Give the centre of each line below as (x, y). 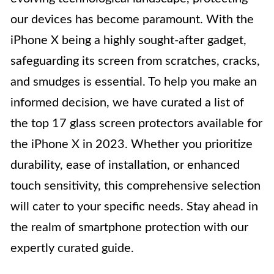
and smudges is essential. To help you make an (134, 82)
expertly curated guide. (72, 248)
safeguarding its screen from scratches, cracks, (135, 61)
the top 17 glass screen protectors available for (136, 124)
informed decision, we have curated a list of (127, 103)
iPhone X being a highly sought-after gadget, (128, 40)
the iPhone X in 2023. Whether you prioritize (131, 144)
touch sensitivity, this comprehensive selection (135, 186)
